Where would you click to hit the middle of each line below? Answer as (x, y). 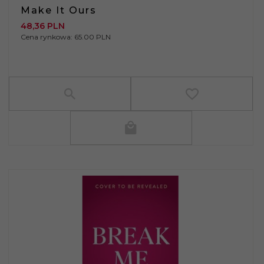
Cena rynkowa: (47, 37)
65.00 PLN (93, 37)
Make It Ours (59, 10)
